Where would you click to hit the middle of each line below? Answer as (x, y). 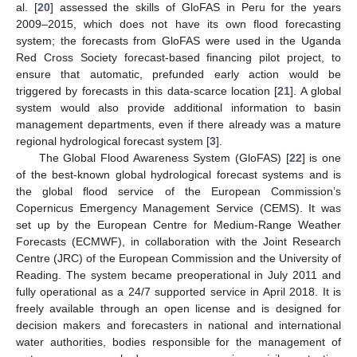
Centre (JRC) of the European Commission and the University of (178, 258)
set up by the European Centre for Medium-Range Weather (178, 224)
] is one (322, 157)
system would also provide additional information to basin (178, 107)
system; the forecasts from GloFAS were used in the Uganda (178, 40)
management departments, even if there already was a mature (178, 124)
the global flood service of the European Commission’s (178, 191)
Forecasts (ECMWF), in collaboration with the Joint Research (178, 241)
